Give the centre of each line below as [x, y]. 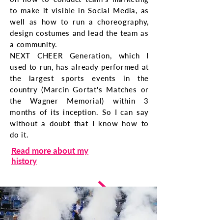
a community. [34, 44]
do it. [19, 135]
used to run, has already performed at [79, 67]
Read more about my [50, 151]
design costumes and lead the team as [79, 33]
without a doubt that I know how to [79, 123]
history [24, 161]
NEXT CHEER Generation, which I [79, 55]
